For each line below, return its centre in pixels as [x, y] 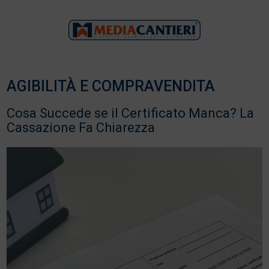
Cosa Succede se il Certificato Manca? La [131, 113]
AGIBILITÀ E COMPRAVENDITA [111, 86]
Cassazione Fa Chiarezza [81, 128]
